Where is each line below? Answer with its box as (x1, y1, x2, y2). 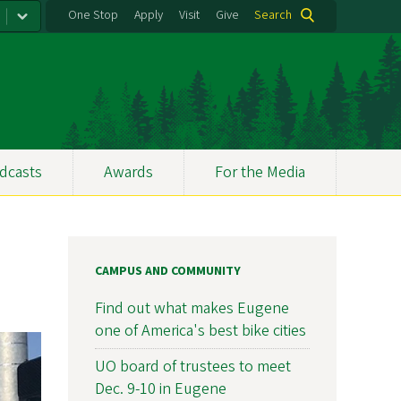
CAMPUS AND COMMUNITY (95, 262, 241, 280)
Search (254, 6, 292, 24)
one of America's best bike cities (95, 319, 306, 342)
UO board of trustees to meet (95, 354, 291, 378)
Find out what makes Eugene (95, 296, 289, 320)
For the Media (215, 161, 306, 183)
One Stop (68, 6, 118, 24)
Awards (104, 161, 154, 183)
